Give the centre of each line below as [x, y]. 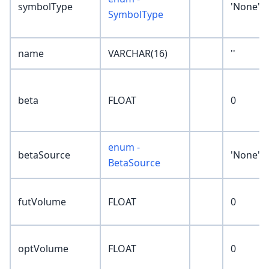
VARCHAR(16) [138, 54]
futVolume [42, 202]
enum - [124, 147]
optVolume [43, 249]
